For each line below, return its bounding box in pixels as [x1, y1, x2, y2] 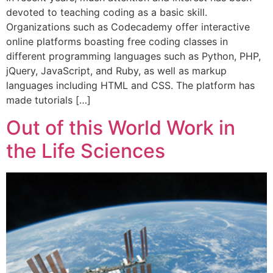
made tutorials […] [6, 94, 91, 107]
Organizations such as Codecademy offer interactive [6, 21, 250, 34]
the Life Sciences [6, 138, 165, 163]
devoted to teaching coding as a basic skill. [6, 6, 207, 19]
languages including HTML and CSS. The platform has [6, 79, 255, 92]
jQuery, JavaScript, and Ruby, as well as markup [6, 65, 227, 77]
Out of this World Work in [6, 115, 235, 140]
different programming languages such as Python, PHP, [6, 50, 261, 63]
